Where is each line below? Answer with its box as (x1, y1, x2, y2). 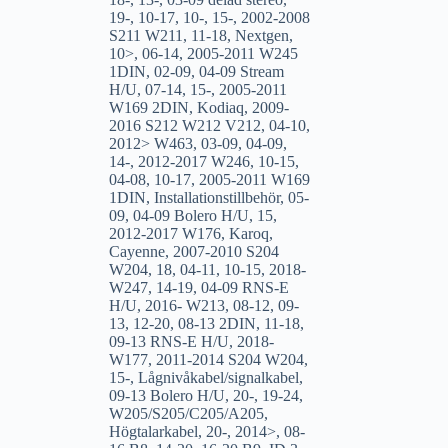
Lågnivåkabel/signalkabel (137, 368, 299, 386)
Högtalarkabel (108, 422, 198, 440)
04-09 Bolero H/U (132, 206, 249, 224)
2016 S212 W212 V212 (108, 116, 261, 134)
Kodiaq (196, 98, 244, 116)
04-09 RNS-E (200, 278, 289, 296)
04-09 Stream (198, 62, 284, 80)
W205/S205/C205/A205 (108, 404, 264, 422)
